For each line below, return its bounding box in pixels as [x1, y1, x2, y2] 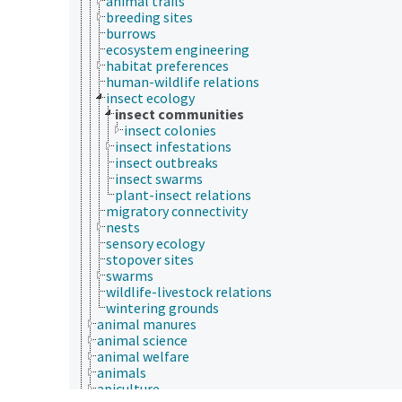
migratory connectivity [106, 201, 248, 220]
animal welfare [97, 346, 189, 365]
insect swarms [115, 169, 203, 188]
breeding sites [106, 7, 193, 26]
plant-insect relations [115, 185, 251, 204]
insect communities [115, 104, 244, 123]
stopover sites [106, 249, 194, 268]
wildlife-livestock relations [106, 282, 272, 301]
